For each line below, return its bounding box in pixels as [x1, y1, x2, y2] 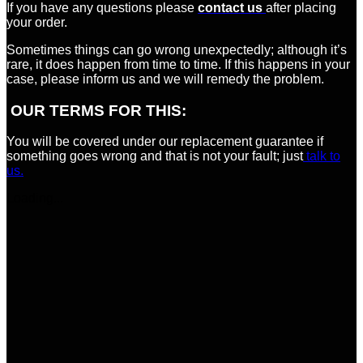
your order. [6, 15, 67, 29]
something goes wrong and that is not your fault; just [6, 149, 303, 164]
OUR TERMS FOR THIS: [6, 101, 190, 119]
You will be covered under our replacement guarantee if [6, 135, 323, 149]
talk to [303, 149, 340, 164]
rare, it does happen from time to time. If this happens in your [6, 57, 350, 71]
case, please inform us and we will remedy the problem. [6, 71, 324, 86]
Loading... [6, 191, 63, 206]
